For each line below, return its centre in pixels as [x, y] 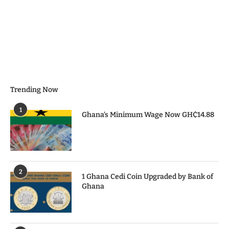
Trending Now [34, 89]
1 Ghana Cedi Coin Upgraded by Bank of [147, 176]
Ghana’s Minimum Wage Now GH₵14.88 [148, 114]
